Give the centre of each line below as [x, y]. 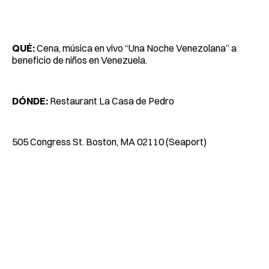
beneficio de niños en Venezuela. [80, 60]
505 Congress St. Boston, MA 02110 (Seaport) [109, 141]
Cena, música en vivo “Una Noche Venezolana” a [136, 48]
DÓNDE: [30, 101]
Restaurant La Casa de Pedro [111, 101]
